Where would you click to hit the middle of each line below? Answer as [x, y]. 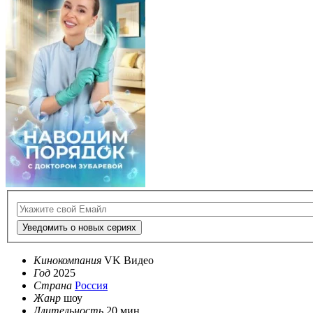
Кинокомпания [67, 261]
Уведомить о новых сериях [79, 228]
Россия [91, 286]
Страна [53, 286]
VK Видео [129, 261]
